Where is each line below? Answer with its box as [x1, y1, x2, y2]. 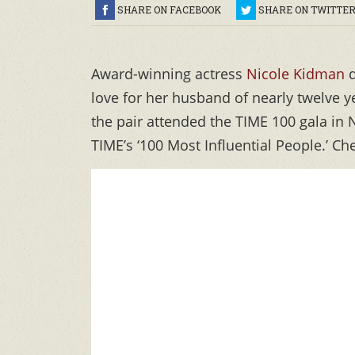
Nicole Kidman [246, 64, 345, 84]
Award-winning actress [91, 64, 246, 84]
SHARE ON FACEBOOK [117, 3, 221, 17]
